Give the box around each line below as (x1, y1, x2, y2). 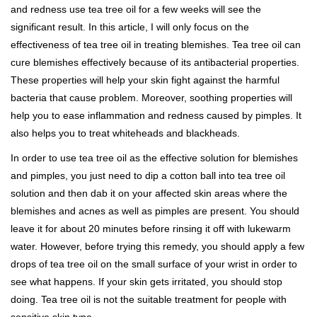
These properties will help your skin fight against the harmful (11, 74, 279, 86)
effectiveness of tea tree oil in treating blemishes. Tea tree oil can (11, 39, 301, 51)
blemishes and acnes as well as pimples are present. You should (11, 205, 299, 217)
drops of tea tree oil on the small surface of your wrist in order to (11, 258, 297, 270)
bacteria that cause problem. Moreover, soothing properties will (11, 92, 292, 104)
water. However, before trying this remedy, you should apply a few (11, 241, 304, 253)
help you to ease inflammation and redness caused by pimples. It (11, 110, 301, 122)
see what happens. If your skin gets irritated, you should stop (11, 276, 282, 288)
